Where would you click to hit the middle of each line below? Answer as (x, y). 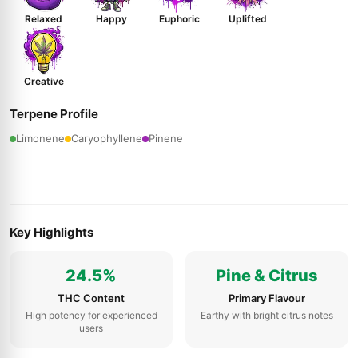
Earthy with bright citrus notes (267, 315)
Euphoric (179, 19)
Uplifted (247, 19)
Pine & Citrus (267, 276)
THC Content (91, 298)
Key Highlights (52, 232)
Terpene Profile (54, 114)
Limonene (40, 138)
